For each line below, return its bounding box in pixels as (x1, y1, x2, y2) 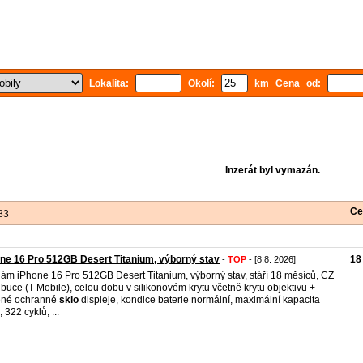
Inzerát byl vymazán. (224, 164, 320, 176)
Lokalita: (83, 78, 135, 89)
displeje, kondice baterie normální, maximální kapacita (79, 294, 320, 305)
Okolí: (181, 78, 221, 89)
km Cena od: (248, 78, 327, 89)
